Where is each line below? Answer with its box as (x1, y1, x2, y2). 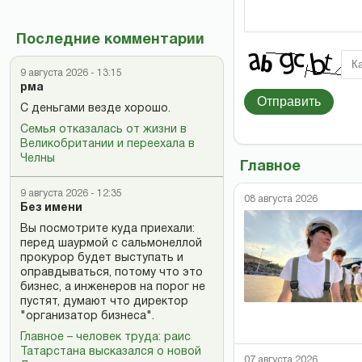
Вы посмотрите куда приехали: (20, 224, 195, 234)
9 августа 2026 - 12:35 (20, 189, 122, 198)
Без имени (20, 203, 82, 213)
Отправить (257, 94, 321, 108)
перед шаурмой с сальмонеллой (20, 238, 202, 249)
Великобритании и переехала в (20, 139, 195, 149)
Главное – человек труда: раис (20, 332, 191, 343)
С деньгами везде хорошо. (20, 103, 170, 114)
